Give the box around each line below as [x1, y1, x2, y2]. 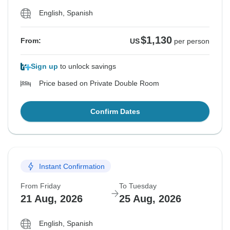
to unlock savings [58, 62, 116, 71]
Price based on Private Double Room [39, 79, 159, 88]
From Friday [21, 182, 61, 190]
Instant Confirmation [39, 162, 105, 170]
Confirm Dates [90, 107, 140, 116]
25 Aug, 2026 [119, 193, 181, 205]
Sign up [31, 62, 58, 71]
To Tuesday [119, 182, 157, 190]
